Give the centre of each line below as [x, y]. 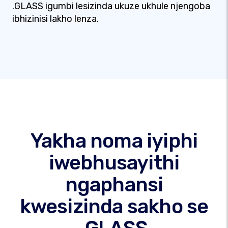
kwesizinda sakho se [114, 206]
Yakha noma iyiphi [114, 141]
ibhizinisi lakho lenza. [55, 19]
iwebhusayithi [114, 163]
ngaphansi [114, 184]
